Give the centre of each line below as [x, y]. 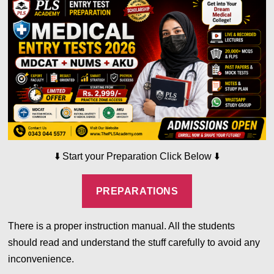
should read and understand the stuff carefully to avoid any [134, 243]
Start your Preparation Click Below [138, 156]
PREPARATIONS [137, 191]
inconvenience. [44, 259]
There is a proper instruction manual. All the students [122, 226]
